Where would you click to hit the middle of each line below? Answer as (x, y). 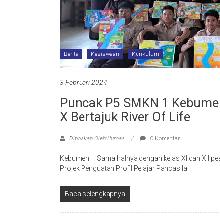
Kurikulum (145, 54)
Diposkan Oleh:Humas (97, 138)
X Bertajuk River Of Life (125, 117)
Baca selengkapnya (95, 194)
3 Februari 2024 (83, 82)
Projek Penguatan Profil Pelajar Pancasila (124, 168)
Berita (71, 54)
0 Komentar (164, 138)
